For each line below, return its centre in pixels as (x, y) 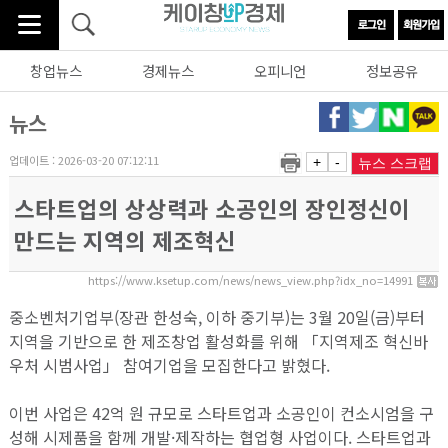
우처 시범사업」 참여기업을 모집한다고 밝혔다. (169, 365)
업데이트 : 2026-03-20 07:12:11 (83, 159)
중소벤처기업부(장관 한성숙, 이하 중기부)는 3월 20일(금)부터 (216, 317)
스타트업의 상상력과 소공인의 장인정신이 (211, 207)
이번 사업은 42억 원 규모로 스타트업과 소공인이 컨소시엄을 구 (221, 413)
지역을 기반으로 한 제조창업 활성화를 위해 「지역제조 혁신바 (218, 341)
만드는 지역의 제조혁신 (124, 239)
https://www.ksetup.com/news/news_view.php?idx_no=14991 (252, 279)
